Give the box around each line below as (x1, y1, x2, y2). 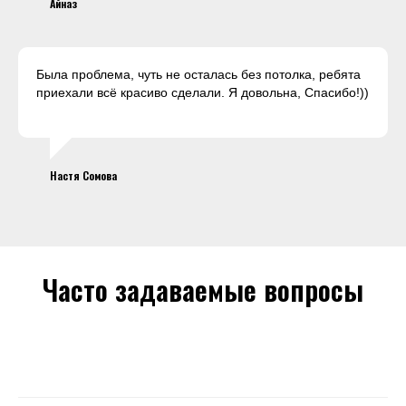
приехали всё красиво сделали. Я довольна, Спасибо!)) (36, 85, 369, 101)
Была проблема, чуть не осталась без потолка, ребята (36, 67, 361, 82)
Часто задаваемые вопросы (43, 269, 363, 311)
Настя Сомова (50, 168, 117, 184)
